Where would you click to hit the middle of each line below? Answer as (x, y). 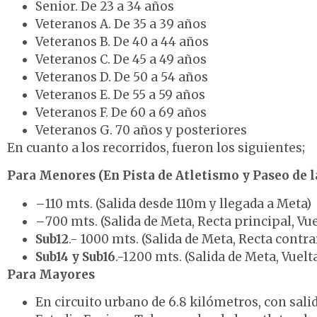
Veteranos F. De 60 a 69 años (121, 113)
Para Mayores (51, 274)
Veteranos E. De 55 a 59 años (120, 95)
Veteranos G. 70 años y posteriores (141, 131)
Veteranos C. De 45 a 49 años (121, 60)
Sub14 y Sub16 (75, 257)
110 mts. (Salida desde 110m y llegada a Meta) (178, 203)
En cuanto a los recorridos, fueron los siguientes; (156, 148)
